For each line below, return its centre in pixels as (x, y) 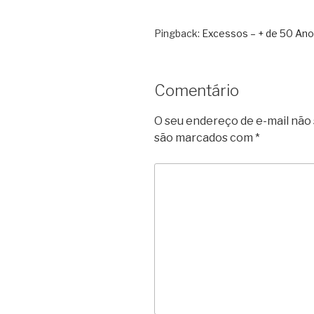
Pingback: (178, 34)
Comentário (197, 91)
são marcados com (205, 137)
